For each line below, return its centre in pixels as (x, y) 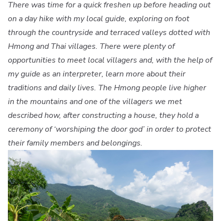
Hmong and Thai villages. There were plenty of (91, 46)
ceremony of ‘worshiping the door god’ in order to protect (110, 129)
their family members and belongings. (76, 143)
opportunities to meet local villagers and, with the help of (110, 60)
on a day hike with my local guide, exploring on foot (99, 18)
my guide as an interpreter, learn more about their (97, 74)
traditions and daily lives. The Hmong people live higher (107, 88)
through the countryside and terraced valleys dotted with (109, 32)
